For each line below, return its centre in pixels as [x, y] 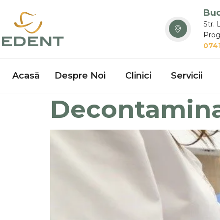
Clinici [138, 75]
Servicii [187, 75]
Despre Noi [80, 75]
